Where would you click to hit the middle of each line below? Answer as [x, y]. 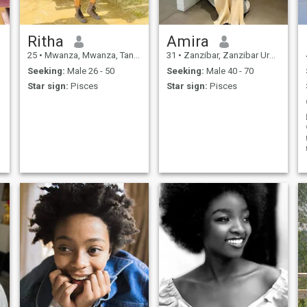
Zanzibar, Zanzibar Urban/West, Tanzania [225, 56]
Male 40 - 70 [229, 71]
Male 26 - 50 [89, 71]
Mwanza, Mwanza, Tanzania [88, 56]
